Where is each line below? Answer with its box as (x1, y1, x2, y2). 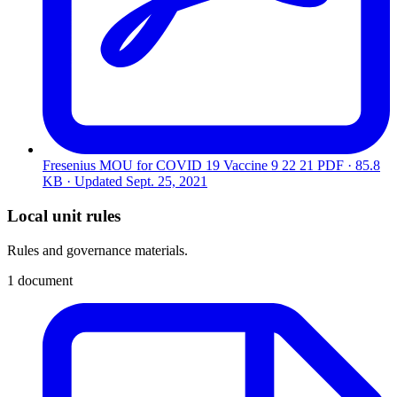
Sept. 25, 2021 (126, 174, 207, 190)
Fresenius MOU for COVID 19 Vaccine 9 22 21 (43, 158, 314, 174)
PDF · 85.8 (317, 158, 380, 174)
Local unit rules (7, 206, 121, 226)
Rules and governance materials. (7, 242, 188, 258)
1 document (7, 272, 73, 288)
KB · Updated (43, 174, 126, 190)
